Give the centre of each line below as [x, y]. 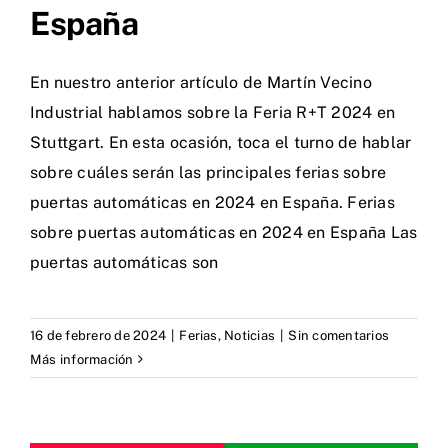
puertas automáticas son [124, 262]
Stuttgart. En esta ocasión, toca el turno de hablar [221, 142]
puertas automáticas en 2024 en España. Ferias [212, 202]
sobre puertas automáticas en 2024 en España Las [224, 232]
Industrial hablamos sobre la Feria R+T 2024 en [213, 112]
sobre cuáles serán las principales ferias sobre [208, 172]
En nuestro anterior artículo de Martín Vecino [201, 82]
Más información [82, 359]
